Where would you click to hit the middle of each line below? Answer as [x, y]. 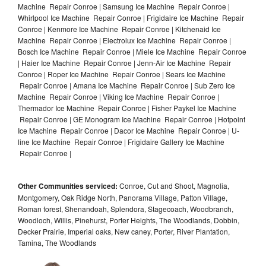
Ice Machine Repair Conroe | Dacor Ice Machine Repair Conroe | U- [129, 130]
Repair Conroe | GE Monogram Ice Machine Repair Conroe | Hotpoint [132, 119]
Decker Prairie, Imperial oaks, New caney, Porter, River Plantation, [124, 231]
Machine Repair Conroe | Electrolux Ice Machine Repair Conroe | [124, 40]
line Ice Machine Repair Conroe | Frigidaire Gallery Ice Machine [121, 141]
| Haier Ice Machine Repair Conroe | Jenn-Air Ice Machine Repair [124, 62]
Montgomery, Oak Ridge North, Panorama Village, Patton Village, [123, 197]
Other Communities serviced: [68, 186]
